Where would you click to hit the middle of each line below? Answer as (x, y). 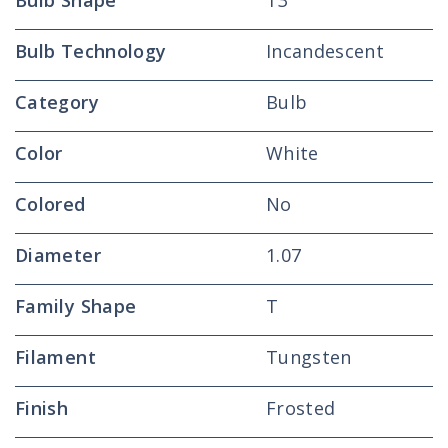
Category (57, 102)
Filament (55, 357)
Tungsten (308, 357)
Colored (50, 204)
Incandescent (325, 51)
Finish (42, 408)
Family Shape (76, 306)
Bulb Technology (91, 51)
